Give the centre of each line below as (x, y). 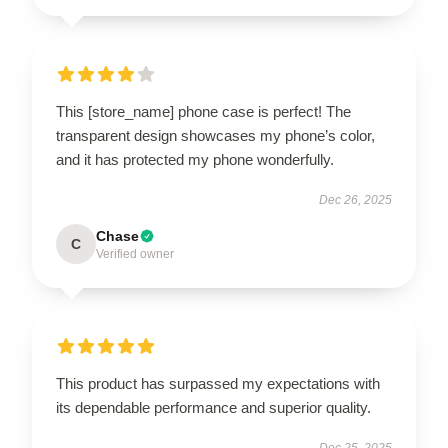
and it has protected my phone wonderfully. (195, 159)
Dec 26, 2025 (355, 199)
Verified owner (135, 253)
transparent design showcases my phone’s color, (215, 135)
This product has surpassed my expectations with (218, 383)
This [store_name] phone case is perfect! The (203, 111)
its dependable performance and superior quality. (213, 407)
